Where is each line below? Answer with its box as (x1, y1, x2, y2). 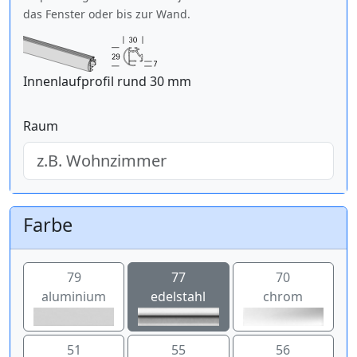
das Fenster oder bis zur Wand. (23, 6, 190, 22)
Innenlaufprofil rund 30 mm (23, 72, 191, 90)
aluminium (41, 287, 107, 305)
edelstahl (151, 287, 206, 305)
